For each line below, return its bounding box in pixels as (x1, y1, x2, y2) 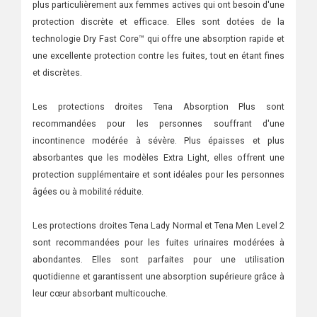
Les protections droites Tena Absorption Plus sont (33, 101, 284, 112)
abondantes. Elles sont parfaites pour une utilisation (33, 254, 284, 265)
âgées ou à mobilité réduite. (33, 186, 144, 197)
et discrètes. (33, 67, 82, 78)
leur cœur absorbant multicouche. (33, 288, 168, 299)
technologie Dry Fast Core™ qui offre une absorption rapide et (33, 33, 284, 44)
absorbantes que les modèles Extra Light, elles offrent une (33, 152, 284, 163)
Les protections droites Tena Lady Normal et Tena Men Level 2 (33, 220, 284, 231)
